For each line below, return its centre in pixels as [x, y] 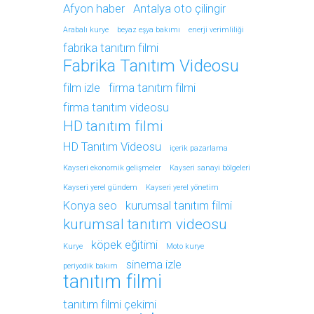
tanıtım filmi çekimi [110, 305]
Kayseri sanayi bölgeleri [210, 168]
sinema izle [154, 265]
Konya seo [90, 206]
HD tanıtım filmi [113, 127]
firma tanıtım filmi [152, 88]
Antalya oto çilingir [179, 9]
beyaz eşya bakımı [149, 30]
